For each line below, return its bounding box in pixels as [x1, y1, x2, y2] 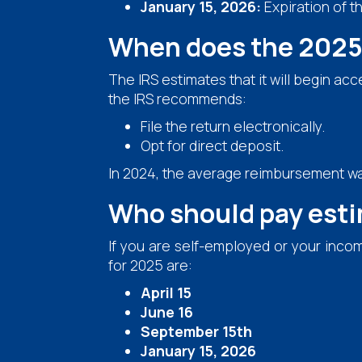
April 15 [141, 282, 192, 302]
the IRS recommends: [108, 88, 247, 108]
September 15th [141, 321, 253, 341]
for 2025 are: [108, 255, 193, 275]
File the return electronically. [141, 116, 326, 136]
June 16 [141, 301, 194, 322]
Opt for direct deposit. [141, 135, 284, 155]
